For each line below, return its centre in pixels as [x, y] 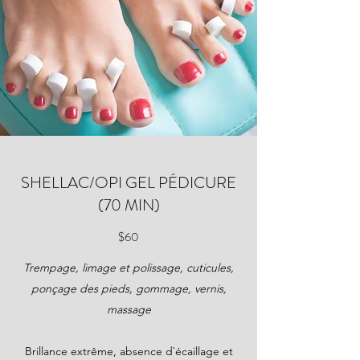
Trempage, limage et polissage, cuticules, [129, 268]
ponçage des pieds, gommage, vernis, [129, 288]
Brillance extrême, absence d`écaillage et [129, 351]
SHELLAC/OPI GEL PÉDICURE [129, 183]
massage [129, 309]
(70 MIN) [129, 205]
